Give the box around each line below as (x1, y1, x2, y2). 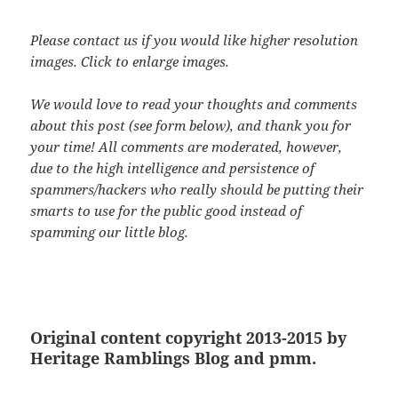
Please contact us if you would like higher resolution (30, 30, 359, 49)
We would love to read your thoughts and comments (30, 94, 358, 113)
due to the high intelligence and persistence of (30, 158, 315, 177)
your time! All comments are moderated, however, (30, 137, 343, 155)
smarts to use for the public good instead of (30, 201, 303, 219)
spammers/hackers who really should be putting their (30, 179, 364, 198)
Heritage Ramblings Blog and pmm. (30, 346, 317, 369)
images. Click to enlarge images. (30, 52, 230, 70)
